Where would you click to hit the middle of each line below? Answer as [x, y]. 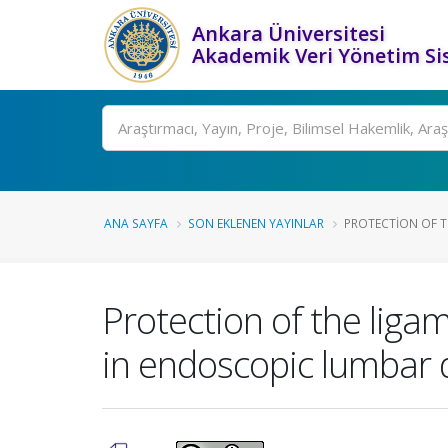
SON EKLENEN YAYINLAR [256, 223]
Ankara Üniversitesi [288, 33]
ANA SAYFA [136, 223]
